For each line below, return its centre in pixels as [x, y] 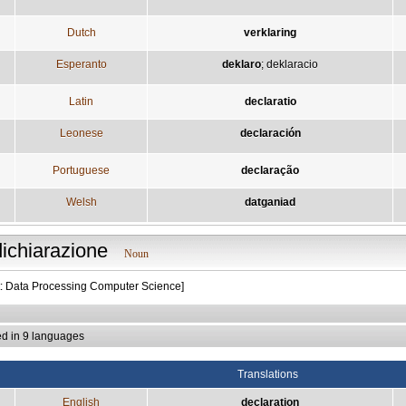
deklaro [242, 64]
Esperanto [81, 64]
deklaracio [292, 64]
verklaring [270, 32]
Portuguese [81, 170]
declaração [270, 170]
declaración [270, 133]
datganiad [270, 202]
